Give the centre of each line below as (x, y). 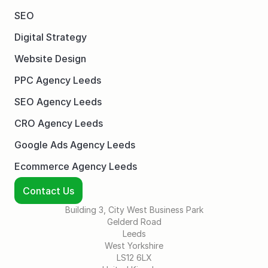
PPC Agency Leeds (58, 80)
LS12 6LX (134, 258)
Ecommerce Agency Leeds (76, 166)
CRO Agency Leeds (59, 123)
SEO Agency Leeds (58, 102)
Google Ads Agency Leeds (75, 145)
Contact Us (48, 191)
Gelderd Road (134, 222)
